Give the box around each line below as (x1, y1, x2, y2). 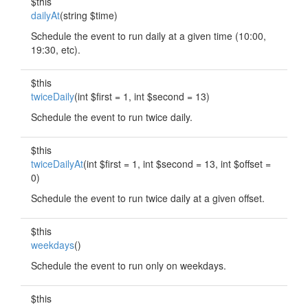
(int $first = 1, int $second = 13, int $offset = (83, 157, 271, 170)
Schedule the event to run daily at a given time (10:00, (31, 29, 266, 43)
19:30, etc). (31, 43, 80, 56)
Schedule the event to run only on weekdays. (31, 258, 226, 272)
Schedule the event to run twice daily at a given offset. (31, 191, 265, 205)
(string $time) (60, 8, 118, 22)
